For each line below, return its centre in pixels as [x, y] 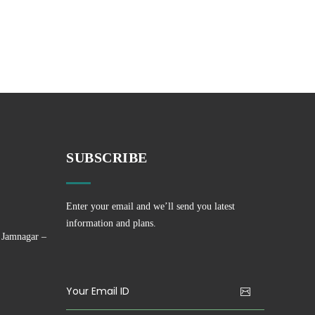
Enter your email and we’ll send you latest [150, 206]
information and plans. [111, 223]
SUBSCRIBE [107, 157]
